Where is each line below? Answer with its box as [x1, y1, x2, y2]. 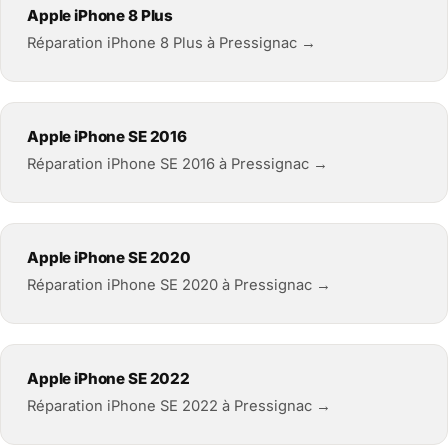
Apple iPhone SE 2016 [27, 126, 187, 146]
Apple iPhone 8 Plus [27, 5, 174, 25]
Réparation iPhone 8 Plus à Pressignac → [27, 33, 316, 52]
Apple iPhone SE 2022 [27, 368, 190, 388]
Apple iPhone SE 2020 [27, 247, 191, 267]
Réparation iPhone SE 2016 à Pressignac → [27, 154, 328, 173]
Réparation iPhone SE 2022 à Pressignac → [27, 396, 331, 415]
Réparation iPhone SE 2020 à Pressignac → [27, 275, 331, 294]
